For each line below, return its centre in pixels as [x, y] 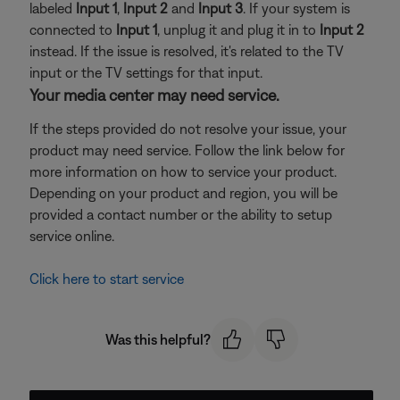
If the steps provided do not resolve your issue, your [188, 129]
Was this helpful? [158, 340]
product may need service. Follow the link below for [187, 150]
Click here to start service [107, 279]
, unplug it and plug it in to [238, 29]
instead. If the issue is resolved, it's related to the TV [187, 51]
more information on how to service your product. [183, 171]
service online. [72, 236]
